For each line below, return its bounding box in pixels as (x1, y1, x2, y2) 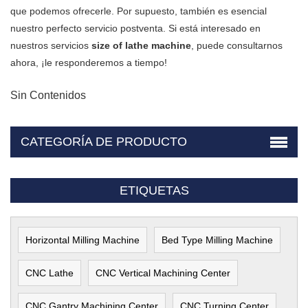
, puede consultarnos (191, 39, 283, 51)
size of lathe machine (91, 39, 191, 51)
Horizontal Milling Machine (25, 234, 140, 245)
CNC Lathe (25, 267, 74, 278)
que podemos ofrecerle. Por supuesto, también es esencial (10, 5, 267, 16)
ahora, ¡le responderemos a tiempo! (10, 56, 167, 68)
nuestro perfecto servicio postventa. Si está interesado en (10, 22, 261, 34)
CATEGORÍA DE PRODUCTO (21, 134, 187, 148)
